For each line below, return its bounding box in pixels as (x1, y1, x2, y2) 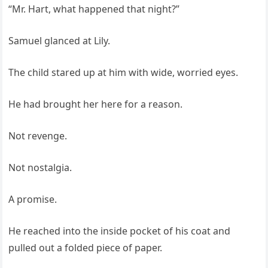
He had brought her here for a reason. (8, 98, 183, 111)
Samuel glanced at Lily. (8, 34, 111, 48)
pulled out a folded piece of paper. (8, 241, 163, 255)
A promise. (8, 193, 57, 206)
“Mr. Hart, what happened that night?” (8, 2, 180, 16)
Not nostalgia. (8, 161, 72, 175)
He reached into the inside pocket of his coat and (8, 224, 231, 238)
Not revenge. (8, 129, 68, 143)
